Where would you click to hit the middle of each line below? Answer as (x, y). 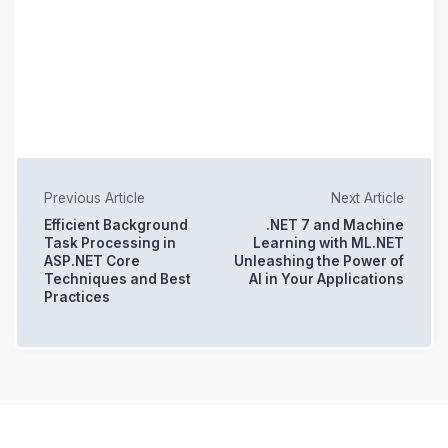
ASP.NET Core (91, 261)
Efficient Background (115, 225)
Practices (76, 297)
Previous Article (94, 197)
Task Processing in (109, 243)
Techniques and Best (117, 279)
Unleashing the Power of (319, 261)
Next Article (368, 197)
